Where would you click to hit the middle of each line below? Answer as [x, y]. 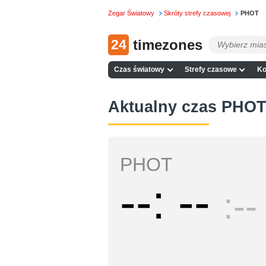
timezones [168, 45]
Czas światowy [140, 70]
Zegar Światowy [131, 13]
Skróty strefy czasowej [197, 13]
